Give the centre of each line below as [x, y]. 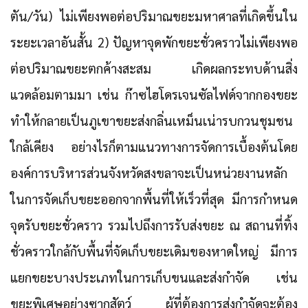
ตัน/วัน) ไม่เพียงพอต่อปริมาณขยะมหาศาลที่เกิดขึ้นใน [154, 16]
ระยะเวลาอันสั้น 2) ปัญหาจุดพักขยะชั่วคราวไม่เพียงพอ [154, 42]
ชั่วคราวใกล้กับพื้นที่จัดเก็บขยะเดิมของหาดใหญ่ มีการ [154, 251]
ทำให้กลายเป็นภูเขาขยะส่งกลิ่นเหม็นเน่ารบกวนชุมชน [152, 121]
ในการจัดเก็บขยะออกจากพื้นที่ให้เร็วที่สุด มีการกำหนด [154, 199]
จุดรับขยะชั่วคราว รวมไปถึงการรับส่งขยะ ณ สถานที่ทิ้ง [154, 225]
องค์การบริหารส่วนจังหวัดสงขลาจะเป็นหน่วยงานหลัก [149, 173]
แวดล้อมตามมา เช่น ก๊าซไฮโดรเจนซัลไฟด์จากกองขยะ [154, 95]
